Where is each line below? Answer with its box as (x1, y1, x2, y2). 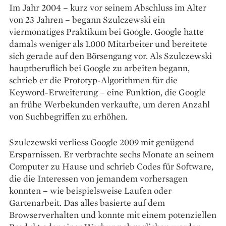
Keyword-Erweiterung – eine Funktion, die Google (9, 86, 206, 98)
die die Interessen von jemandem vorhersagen (9, 173, 188, 185)
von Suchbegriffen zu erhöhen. (9, 110, 128, 123)
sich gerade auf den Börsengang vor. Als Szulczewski (9, 50, 212, 62)
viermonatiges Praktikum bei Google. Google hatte (9, 26, 204, 38)
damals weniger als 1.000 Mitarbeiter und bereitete (9, 38, 207, 50)
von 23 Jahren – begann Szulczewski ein (9, 14, 165, 26)
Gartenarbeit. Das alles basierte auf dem (9, 197, 165, 209)
